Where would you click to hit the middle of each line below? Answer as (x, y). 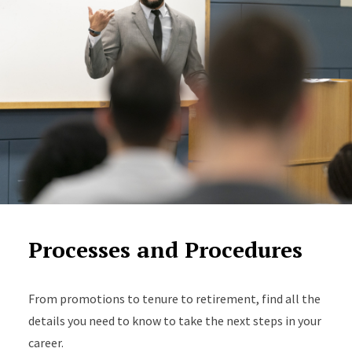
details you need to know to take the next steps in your (174, 321)
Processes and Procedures (165, 249)
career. (46, 343)
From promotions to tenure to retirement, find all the (174, 299)
